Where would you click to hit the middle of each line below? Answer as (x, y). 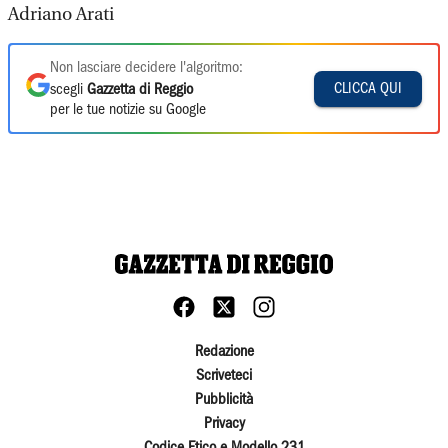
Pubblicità (224, 400)
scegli (68, 90)
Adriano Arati (61, 14)
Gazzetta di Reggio (140, 90)
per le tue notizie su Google (128, 110)
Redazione (224, 352)
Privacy (224, 424)
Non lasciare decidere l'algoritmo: (146, 68)
